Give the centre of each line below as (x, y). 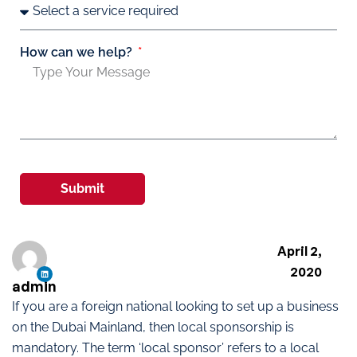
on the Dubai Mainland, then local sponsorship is (153, 327)
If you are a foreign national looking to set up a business (175, 306)
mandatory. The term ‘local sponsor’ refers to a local (165, 347)
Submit (82, 188)
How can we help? (78, 52)
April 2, (299, 251)
